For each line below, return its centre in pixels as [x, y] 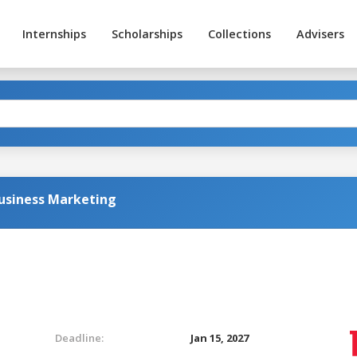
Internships [54, 34]
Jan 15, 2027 [220, 337]
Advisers [320, 34]
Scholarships [147, 34]
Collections [239, 34]
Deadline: [79, 337]
